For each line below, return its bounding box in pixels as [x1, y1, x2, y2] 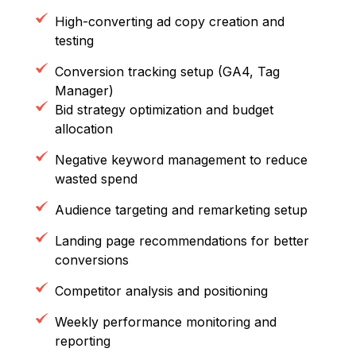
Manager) [54, 82, 114, 99]
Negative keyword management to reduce [54, 151, 308, 168]
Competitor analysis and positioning [54, 282, 268, 299]
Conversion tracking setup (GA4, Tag [54, 63, 280, 79]
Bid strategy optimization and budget [54, 101, 273, 118]
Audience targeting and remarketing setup [54, 201, 308, 218]
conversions [54, 251, 129, 268]
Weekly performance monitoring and [54, 313, 277, 330]
